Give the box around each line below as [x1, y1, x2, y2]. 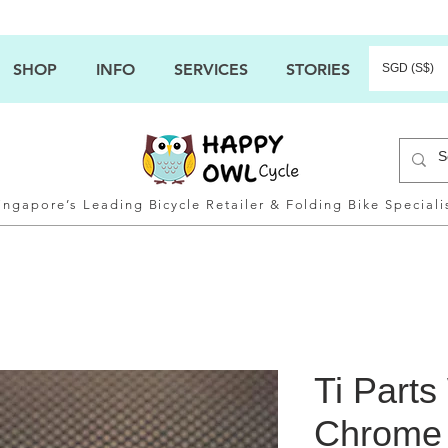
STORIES [286, 60, 350, 79]
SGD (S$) [382, 61, 434, 75]
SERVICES [173, 60, 248, 79]
